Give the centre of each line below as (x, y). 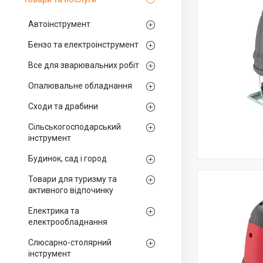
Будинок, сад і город (68, 159)
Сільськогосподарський (75, 127)
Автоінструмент (59, 24)
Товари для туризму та (73, 179)
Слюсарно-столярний (70, 242)
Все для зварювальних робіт (84, 65)
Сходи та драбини (63, 106)
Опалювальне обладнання (80, 86)
